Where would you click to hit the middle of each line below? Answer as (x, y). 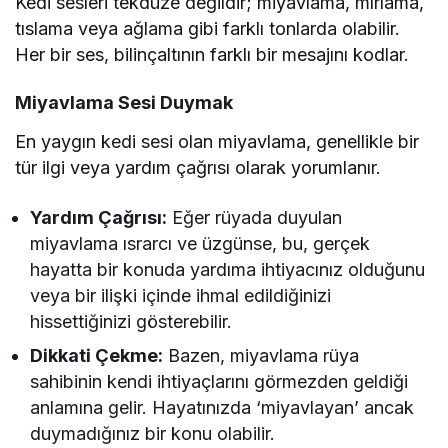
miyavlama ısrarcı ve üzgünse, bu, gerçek (200, 243)
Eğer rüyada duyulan (255, 217)
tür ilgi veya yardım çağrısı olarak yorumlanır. (198, 167)
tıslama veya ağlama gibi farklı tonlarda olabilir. (208, 28)
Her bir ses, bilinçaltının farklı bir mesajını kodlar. (212, 54)
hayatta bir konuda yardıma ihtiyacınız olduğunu (228, 269)
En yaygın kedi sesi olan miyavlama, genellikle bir (217, 141)
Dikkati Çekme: (97, 355)
